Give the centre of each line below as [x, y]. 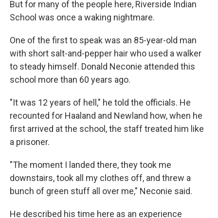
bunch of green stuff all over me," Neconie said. [101, 191]
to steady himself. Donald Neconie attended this [102, 66]
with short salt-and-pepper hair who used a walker [106, 53]
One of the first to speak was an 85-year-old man [103, 40]
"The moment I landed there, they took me [91, 165]
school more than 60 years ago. [70, 80]
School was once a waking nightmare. [82, 17]
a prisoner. [30, 142]
